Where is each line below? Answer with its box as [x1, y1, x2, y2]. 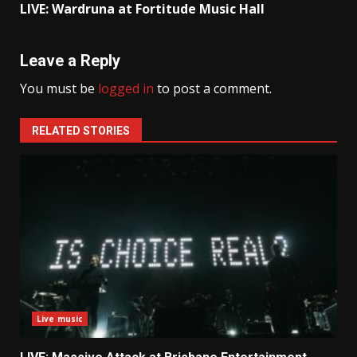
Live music [37, 313, 83, 325]
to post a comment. [154, 80, 272, 98]
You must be [20, 80, 98, 98]
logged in [98, 80, 154, 98]
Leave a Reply [20, 51, 120, 71]
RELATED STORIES [32, 124, 130, 138]
